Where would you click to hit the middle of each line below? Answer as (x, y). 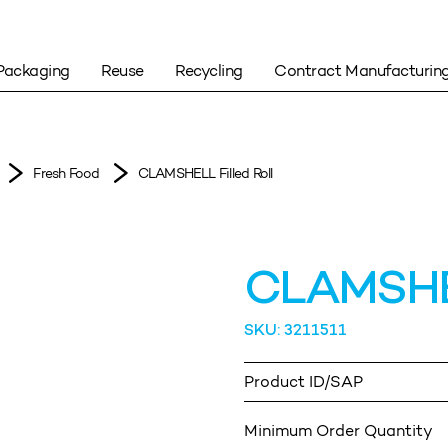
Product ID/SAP (303, 382)
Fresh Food (66, 173)
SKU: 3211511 (295, 332)
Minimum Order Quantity (338, 431)
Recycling (209, 70)
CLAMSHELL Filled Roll (205, 173)
